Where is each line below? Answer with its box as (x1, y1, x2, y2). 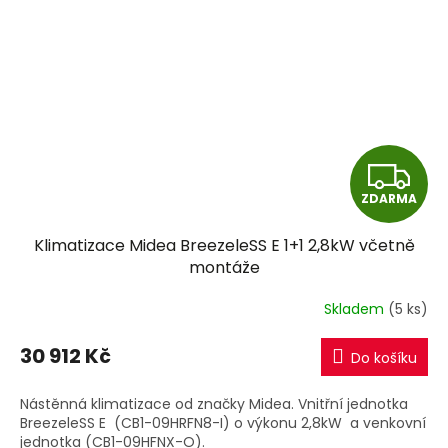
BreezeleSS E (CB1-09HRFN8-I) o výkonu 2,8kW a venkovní (20, 413, 426, 434)
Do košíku (351, 348, 417, 369)
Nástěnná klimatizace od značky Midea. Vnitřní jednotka (20, 394, 408, 415)
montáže (188, 256, 260, 280)
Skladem (324, 298, 388, 319)
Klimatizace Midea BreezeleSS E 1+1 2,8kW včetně (33, 234, 415, 258)
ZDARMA (361, 190, 417, 208)
